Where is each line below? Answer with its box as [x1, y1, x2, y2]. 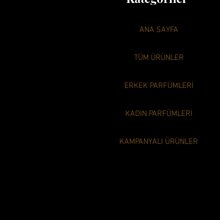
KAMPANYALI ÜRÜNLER [119, 137, 198, 147]
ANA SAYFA [139, 25, 178, 35]
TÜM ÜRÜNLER [134, 53, 184, 63]
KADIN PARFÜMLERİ [125, 109, 192, 119]
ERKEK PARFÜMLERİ [124, 81, 193, 91]
